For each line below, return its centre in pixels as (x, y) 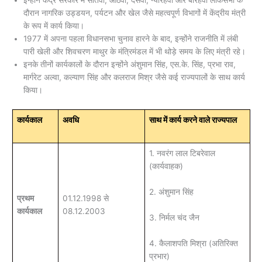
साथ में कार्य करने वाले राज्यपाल (193, 120)
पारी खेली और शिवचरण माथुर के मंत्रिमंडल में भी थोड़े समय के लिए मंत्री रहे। (135, 52)
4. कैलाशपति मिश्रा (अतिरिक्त (193, 243)
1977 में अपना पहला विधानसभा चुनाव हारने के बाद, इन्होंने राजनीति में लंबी (131, 39)
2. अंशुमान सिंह (171, 192)
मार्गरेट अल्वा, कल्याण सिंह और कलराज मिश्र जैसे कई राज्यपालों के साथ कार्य (134, 77)
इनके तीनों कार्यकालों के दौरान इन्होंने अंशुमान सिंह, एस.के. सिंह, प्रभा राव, (130, 65)
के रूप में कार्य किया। (54, 26)
